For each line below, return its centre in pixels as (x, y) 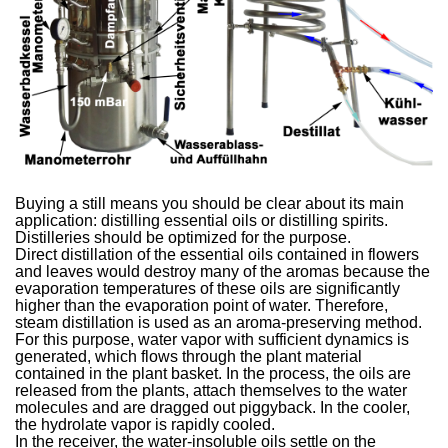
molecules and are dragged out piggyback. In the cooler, (213, 407)
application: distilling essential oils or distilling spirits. (202, 220)
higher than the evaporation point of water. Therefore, (202, 305)
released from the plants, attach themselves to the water (211, 390)
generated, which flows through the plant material (189, 356)
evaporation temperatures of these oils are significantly (208, 288)
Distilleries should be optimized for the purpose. (183, 237)
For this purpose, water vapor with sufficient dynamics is (212, 339)
